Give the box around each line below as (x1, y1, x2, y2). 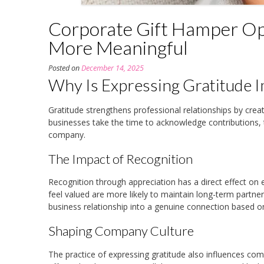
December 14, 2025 (81, 62, 144, 73)
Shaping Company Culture (48, 223, 194, 239)
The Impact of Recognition (48, 150, 193, 167)
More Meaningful (48, 35, 188, 59)
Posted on (48, 62, 81, 73)
